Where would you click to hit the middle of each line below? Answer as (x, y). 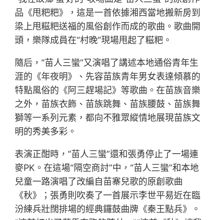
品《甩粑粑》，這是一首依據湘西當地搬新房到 (108, 13)
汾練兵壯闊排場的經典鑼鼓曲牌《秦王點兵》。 (108, 209)
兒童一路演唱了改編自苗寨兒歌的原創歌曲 (99, 182)
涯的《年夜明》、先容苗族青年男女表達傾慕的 (108, 77)
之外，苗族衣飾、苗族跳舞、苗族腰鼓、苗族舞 (108, 104)
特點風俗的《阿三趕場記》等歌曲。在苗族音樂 (108, 90)
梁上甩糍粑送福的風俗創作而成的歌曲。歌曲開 (108, 27)
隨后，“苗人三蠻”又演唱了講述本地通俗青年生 (107, 63)
